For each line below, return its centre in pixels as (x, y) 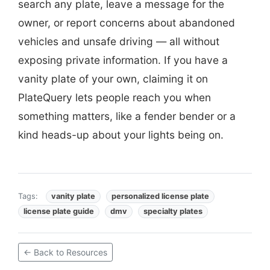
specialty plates (173, 211)
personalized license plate (160, 196)
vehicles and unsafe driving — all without (119, 41)
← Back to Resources (65, 252)
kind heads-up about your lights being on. (121, 134)
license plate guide (59, 211)
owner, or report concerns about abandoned (127, 22)
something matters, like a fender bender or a (127, 116)
